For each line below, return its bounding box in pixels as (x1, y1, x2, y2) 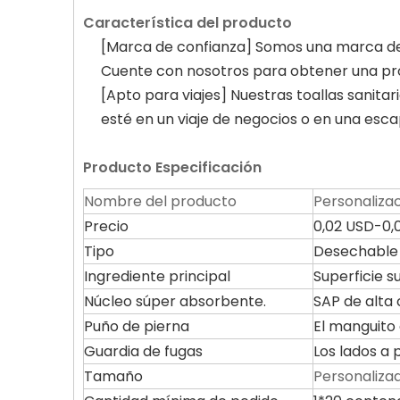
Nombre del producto (84, 191, 237, 212)
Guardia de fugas (84, 341, 203, 362)
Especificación (152, 157, 262, 178)
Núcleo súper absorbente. (84, 291, 266, 312)
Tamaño (84, 366, 143, 387)
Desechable (313, 241, 398, 262)
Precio (84, 216, 129, 237)
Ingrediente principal (84, 266, 230, 287)
